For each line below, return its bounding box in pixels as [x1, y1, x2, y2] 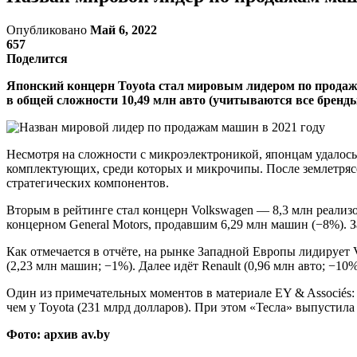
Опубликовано [6, 22, 90, 37]
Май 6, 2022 [90, 22, 157, 37]
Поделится [6, 51, 68, 65]
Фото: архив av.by [6, 327, 110, 341]
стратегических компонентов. [6, 175, 169, 190]
